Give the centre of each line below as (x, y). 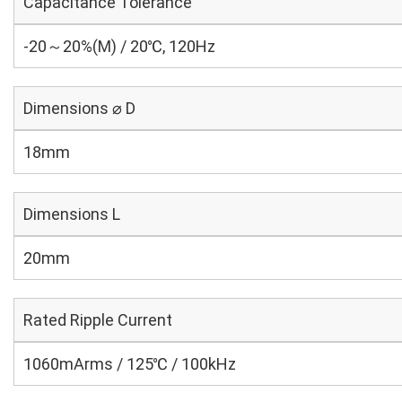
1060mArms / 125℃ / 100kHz (130, 364)
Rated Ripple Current (98, 320)
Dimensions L (72, 214)
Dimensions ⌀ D (79, 108)
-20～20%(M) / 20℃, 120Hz (119, 46)
